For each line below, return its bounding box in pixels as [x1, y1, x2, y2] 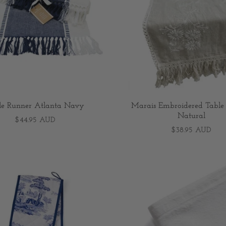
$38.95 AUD [172, 127, 211, 135]
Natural [177, 112, 205, 121]
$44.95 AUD [15, 117, 55, 125]
